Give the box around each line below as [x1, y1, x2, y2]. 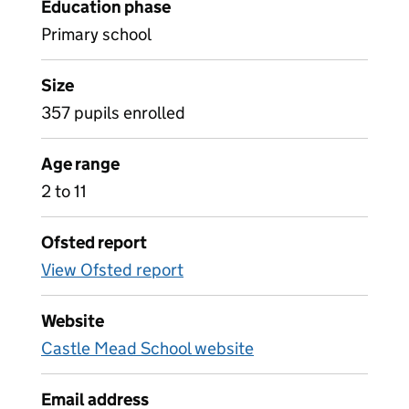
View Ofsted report [41, 259, 184, 280]
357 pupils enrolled [41, 102, 185, 123]
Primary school [41, 24, 152, 45]
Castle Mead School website [41, 338, 254, 359]
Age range [41, 153, 120, 174]
